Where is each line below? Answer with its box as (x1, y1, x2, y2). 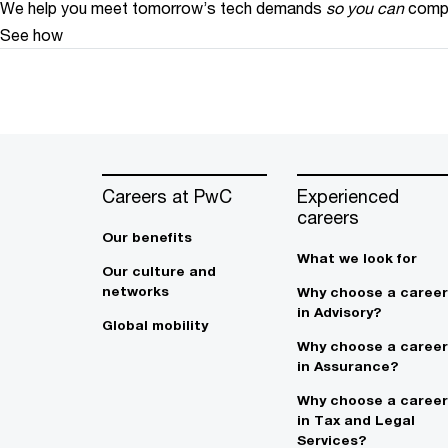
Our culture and (102, 263, 216, 279)
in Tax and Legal (297, 412, 415, 428)
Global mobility (102, 317, 208, 333)
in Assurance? (297, 358, 398, 374)
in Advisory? (297, 304, 381, 320)
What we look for (297, 250, 417, 266)
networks (102, 283, 169, 299)
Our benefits (102, 229, 192, 245)
